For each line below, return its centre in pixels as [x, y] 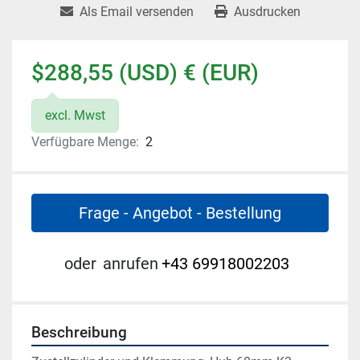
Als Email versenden [136, 12]
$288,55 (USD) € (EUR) [145, 73]
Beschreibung [79, 333]
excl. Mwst [75, 116]
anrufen [131, 264]
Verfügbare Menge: [85, 142]
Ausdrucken [267, 12]
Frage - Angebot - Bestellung [180, 213]
